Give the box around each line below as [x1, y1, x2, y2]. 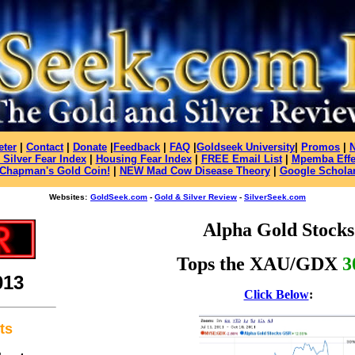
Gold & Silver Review [155, 193, 237, 201]
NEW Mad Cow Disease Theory [119, 165, 270, 177]
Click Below [243, 288, 309, 301]
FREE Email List [200, 153, 282, 165]
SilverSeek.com [244, 193, 306, 201]
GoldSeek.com [90, 193, 147, 201]
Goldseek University [197, 141, 295, 153]
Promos [301, 141, 340, 153]
